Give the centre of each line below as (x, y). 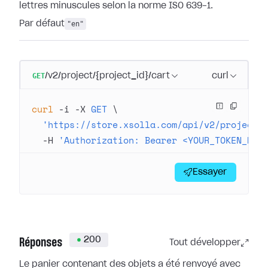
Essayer (210, 172)
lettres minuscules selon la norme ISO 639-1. (116, 6)
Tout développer (205, 243)
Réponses (41, 243)
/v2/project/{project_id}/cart (107, 76)
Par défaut (42, 24)
